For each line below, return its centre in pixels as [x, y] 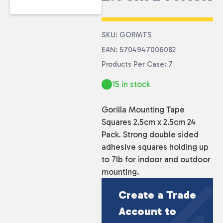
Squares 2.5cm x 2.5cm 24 [148, 122]
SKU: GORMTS [126, 35]
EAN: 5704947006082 [138, 50]
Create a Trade [157, 195]
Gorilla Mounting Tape [143, 109]
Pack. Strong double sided [150, 134]
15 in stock [131, 84]
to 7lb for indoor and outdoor [156, 159]
